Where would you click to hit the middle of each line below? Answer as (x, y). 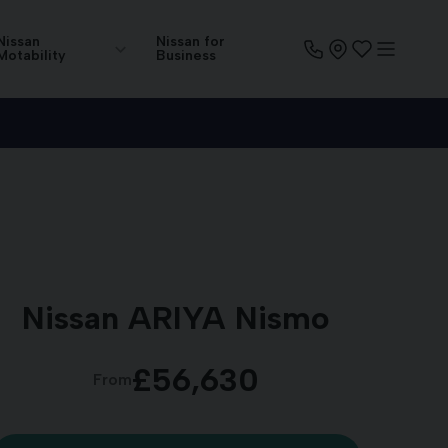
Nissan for (191, 41)
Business (186, 55)
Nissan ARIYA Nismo (175, 318)
